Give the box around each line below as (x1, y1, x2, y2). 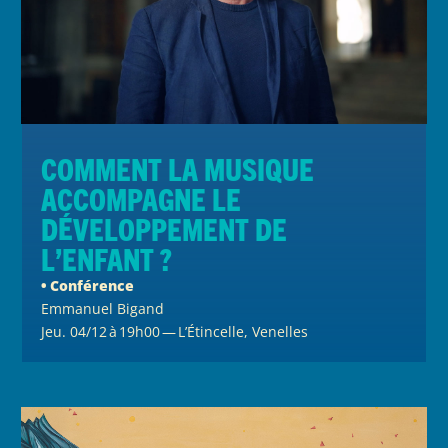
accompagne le (41, 180, 242, 218)
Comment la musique (41, 150, 315, 188)
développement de (41, 210, 288, 248)
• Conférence (41, 276, 135, 296)
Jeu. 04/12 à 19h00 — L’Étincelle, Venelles (41, 322, 309, 342)
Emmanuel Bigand (41, 299, 165, 319)
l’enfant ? (41, 240, 173, 278)
